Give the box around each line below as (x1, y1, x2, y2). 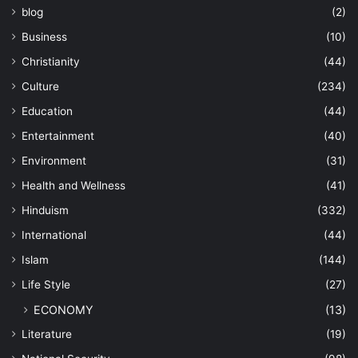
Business (22, 30, 67, 43)
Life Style (22, 277, 70, 291)
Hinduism (22, 203, 69, 217)
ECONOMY (34, 302, 93, 316)
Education (22, 104, 73, 117)
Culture (22, 79, 59, 93)
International (22, 228, 86, 241)
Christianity (22, 54, 80, 68)
